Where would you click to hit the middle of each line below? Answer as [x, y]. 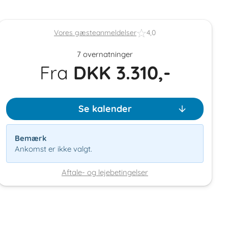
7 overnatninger [105, 54]
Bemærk [31, 138]
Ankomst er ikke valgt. [53, 149]
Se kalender [105, 108]
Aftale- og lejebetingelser [105, 172]
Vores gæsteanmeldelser [95, 33]
